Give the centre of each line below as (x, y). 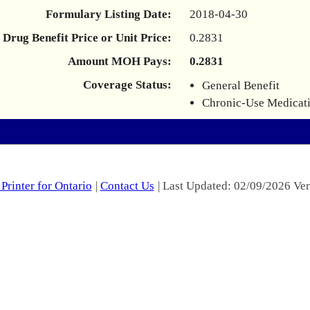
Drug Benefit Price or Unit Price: (87, 38)
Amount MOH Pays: (120, 61)
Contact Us (127, 186)
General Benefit (241, 85)
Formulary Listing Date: (109, 14)
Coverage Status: (127, 85)
